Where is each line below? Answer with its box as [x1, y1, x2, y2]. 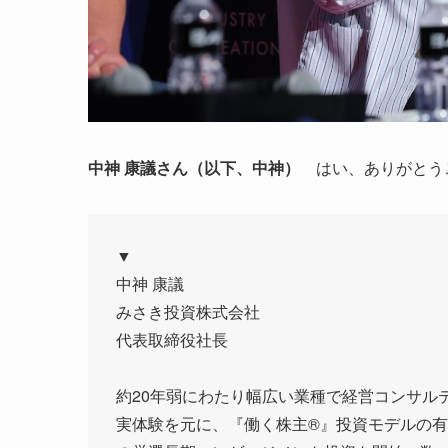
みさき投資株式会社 [116, 300, 276, 324]
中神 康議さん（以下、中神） [88, 156, 300, 180]
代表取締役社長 [116, 328, 232, 352]
